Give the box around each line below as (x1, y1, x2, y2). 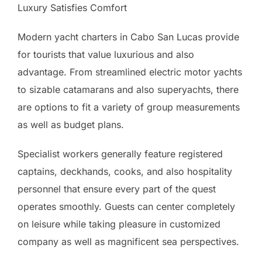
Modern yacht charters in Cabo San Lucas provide (18, 30, 239, 43)
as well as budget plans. (18, 118, 124, 130)
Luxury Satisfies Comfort (18, 1, 127, 13)
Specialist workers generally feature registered (18, 147, 223, 160)
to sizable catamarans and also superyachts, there (18, 83, 239, 95)
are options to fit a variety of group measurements (18, 101, 240, 113)
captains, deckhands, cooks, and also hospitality (18, 165, 232, 177)
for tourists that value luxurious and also (18, 48, 194, 60)
